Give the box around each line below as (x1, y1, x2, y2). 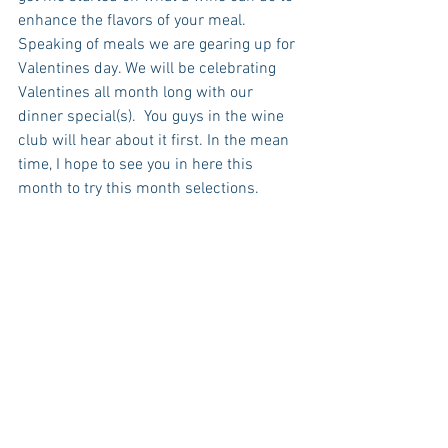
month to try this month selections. (18, 179, 263, 200)
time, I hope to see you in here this (18, 155, 257, 176)
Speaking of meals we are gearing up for (18, 35, 299, 56)
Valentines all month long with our (18, 83, 257, 104)
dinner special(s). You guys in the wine (18, 107, 288, 128)
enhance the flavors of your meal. (18, 11, 254, 32)
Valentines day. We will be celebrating (18, 59, 280, 80)
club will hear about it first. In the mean (18, 131, 293, 152)
